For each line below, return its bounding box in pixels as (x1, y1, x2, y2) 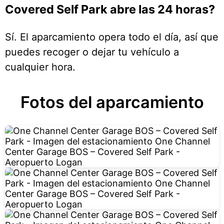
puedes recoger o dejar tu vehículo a (5, 46, 179, 58)
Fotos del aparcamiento (20, 92, 204, 112)
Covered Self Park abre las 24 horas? (5, 1, 215, 16)
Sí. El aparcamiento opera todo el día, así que (5, 31, 218, 43)
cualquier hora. (5, 61, 75, 73)
